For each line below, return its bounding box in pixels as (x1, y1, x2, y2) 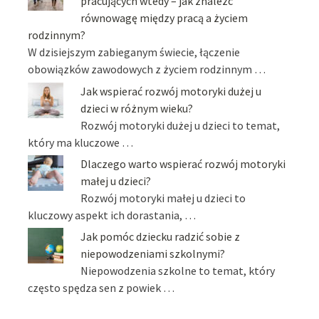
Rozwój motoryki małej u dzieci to (80, 190, 246, 205)
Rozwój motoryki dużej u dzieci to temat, (80, 117, 281, 132)
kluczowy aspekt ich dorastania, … (28, 207, 197, 222)
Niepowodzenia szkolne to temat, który (80, 263, 276, 278)
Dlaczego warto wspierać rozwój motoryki (80, 156, 286, 171)
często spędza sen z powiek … (28, 281, 175, 296)
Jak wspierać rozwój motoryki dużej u (80, 83, 262, 98)
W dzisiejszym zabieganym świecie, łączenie (28, 45, 241, 60)
